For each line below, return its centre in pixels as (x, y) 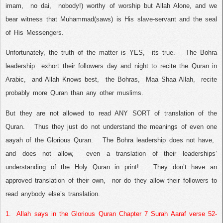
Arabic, (16, 80)
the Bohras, (122, 80)
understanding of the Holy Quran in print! (72, 167)
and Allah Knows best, (66, 80)
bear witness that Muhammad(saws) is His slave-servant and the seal (111, 19)
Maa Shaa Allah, (170, 80)
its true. (164, 53)
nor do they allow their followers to (165, 180)
